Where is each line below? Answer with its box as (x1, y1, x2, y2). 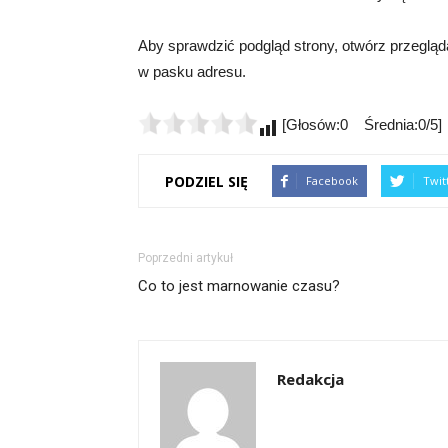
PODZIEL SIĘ (165, 171, 248, 191)
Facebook (306, 173, 358, 188)
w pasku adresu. (138, 63, 246, 80)
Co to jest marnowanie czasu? (138, 277, 340, 295)
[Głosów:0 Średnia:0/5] (278, 116, 442, 133)
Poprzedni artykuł (138, 251, 233, 265)
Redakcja (277, 369, 344, 389)
